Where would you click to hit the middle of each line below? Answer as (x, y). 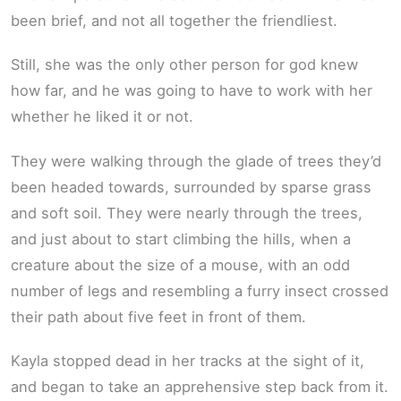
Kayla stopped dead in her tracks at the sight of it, (188, 361)
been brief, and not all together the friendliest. (174, 20)
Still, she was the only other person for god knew (184, 65)
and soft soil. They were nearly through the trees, (187, 213)
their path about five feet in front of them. (158, 316)
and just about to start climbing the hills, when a (181, 239)
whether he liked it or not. (102, 117)
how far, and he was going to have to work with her (192, 91)
